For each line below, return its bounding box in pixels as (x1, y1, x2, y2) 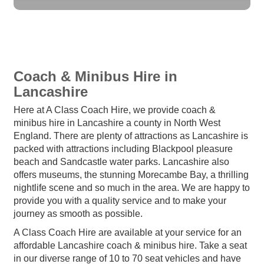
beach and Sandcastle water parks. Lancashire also (14, 156, 229, 167)
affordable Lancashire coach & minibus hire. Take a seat (14, 240, 247, 250)
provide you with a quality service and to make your (14, 195, 226, 206)
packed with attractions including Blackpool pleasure (14, 143, 233, 154)
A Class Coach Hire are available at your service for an (14, 227, 242, 237)
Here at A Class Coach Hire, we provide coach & (14, 104, 216, 115)
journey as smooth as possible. (14, 208, 143, 219)
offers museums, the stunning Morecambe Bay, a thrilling (14, 169, 249, 180)
